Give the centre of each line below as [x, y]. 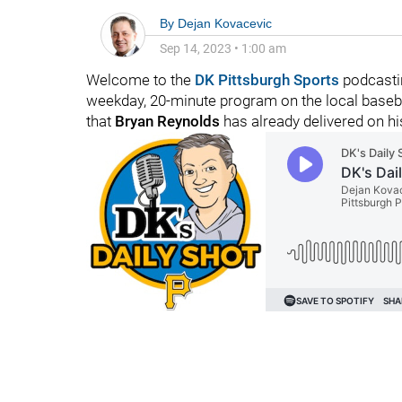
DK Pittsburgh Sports [267, 80]
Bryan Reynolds [167, 121]
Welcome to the [140, 80]
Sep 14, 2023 [196, 48]
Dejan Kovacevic [225, 23]
